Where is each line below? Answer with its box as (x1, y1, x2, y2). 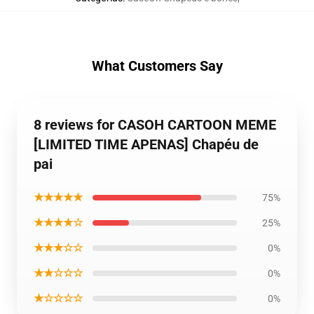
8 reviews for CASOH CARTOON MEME (34, 116, 276, 133)
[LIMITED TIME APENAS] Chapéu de (34, 136, 259, 153)
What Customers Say (91, 57, 223, 74)
